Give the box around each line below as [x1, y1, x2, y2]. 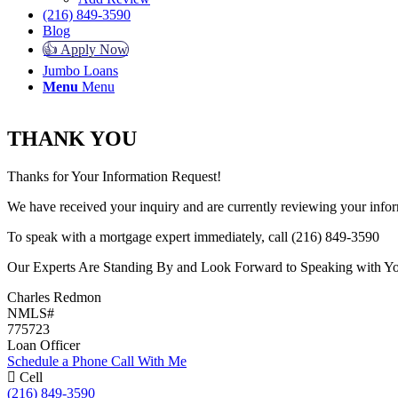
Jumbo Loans [43, 63, 118, 78]
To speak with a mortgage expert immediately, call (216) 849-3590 [7, 228, 379, 244]
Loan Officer [7, 337, 80, 353]
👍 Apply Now [44, 42, 128, 57]
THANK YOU [7, 126, 137, 150]
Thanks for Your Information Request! [7, 168, 221, 184]
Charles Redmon [7, 289, 101, 305]
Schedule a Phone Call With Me [7, 353, 187, 369]
